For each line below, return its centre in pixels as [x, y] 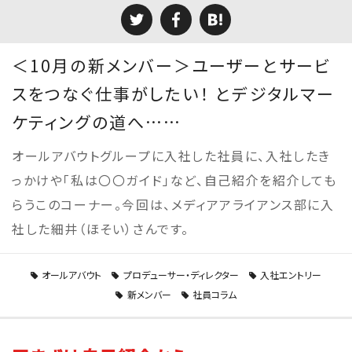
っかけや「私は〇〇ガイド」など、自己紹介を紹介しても [174, 180]
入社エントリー [291, 275]
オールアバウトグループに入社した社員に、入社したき [172, 156]
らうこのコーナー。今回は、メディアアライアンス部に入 [173, 204]
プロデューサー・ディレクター [181, 275]
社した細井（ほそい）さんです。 [101, 229]
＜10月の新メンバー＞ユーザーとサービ [171, 65]
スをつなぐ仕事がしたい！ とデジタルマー [174, 93]
